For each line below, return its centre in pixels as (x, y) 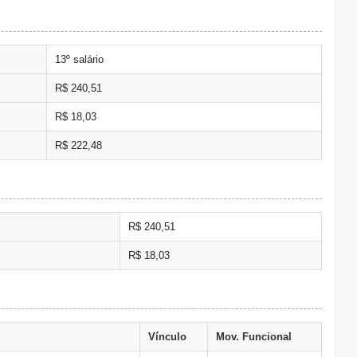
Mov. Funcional (254, 337)
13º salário (79, 59)
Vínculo (167, 337)
